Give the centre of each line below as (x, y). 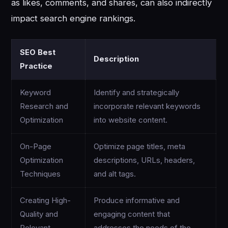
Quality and (39, 215)
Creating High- (46, 201)
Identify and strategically (137, 93)
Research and (44, 107)
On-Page (36, 147)
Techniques (40, 174)
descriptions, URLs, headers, (145, 161)
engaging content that (132, 215)
